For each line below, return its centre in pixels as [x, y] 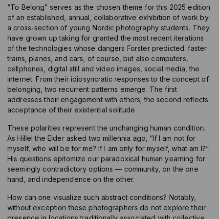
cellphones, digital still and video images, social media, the [104, 69]
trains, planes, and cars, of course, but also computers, [98, 59]
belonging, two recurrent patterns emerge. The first [92, 89]
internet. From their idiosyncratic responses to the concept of [108, 79]
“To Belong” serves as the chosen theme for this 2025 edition [109, 7]
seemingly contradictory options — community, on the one [103, 169]
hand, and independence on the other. [71, 179]
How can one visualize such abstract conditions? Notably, [102, 197]
